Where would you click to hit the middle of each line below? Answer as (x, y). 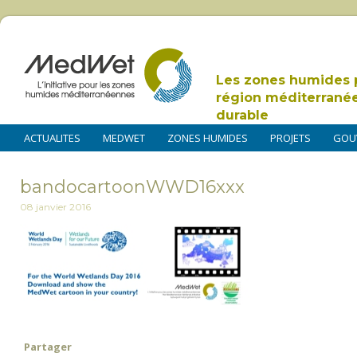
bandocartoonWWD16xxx (132, 187)
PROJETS (290, 138)
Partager (48, 347)
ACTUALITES (52, 138)
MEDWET (124, 138)
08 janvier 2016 (55, 207)
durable (242, 115)
